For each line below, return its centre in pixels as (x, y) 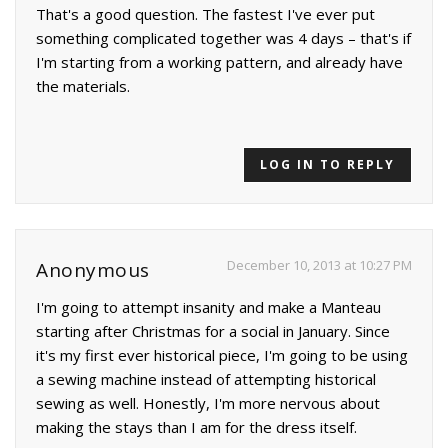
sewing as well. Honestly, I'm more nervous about (208, 403)
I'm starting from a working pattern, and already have (219, 62)
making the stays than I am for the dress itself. (196, 427)
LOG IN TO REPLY (327, 165)
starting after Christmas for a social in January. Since (213, 331)
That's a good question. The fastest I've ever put (205, 14)
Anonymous (93, 270)
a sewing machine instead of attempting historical (206, 379)
